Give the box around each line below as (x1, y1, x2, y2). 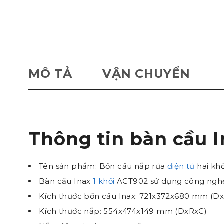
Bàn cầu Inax (39, 176, 93, 186)
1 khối (93, 176, 115, 186)
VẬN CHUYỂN (102, 66, 191, 81)
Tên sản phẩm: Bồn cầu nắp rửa (39, 161, 167, 171)
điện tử (167, 161, 195, 171)
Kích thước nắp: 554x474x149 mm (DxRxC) (39, 206, 207, 216)
